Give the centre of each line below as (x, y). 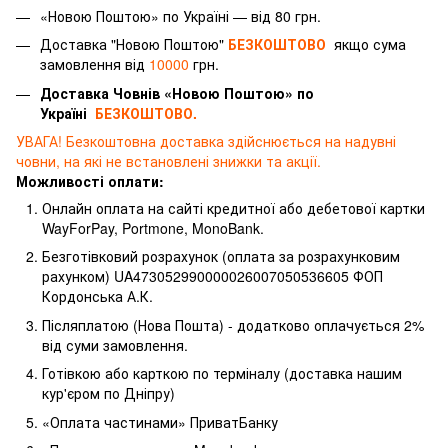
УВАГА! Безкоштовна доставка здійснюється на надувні (206, 141)
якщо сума (370, 44)
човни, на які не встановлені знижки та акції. (168, 161)
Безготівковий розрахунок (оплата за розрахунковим (221, 256)
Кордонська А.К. (97, 296)
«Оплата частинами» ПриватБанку (160, 421)
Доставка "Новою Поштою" (134, 44)
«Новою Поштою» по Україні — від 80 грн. (180, 15)
